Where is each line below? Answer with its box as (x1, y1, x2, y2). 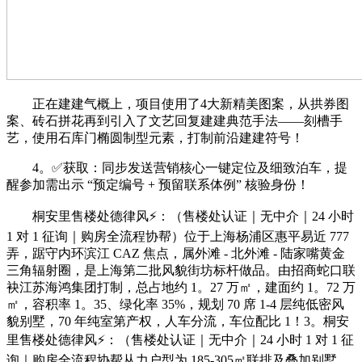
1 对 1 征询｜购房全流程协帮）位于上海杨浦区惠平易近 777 (6, 229, 349, 243)
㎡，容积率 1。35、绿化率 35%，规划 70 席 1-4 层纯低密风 (6, 297, 344, 311)
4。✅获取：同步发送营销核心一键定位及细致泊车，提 (6, 160, 347, 175)
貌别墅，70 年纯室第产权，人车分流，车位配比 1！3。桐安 (6, 314, 349, 328)
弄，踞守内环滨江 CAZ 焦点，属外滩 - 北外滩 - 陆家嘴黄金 (6, 246, 345, 260)
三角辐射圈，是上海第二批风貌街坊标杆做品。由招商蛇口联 (6, 263, 356, 277)
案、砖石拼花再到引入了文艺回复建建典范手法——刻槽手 (6, 113, 343, 128)
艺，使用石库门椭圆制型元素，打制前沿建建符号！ (6, 130, 304, 145)
